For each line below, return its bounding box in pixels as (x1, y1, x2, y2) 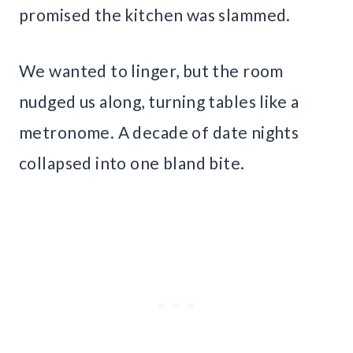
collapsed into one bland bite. (19, 152, 245, 173)
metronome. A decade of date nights (19, 121, 299, 142)
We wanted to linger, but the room (19, 60, 284, 80)
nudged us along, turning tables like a (19, 91, 299, 111)
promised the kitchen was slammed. (19, 4, 291, 24)
